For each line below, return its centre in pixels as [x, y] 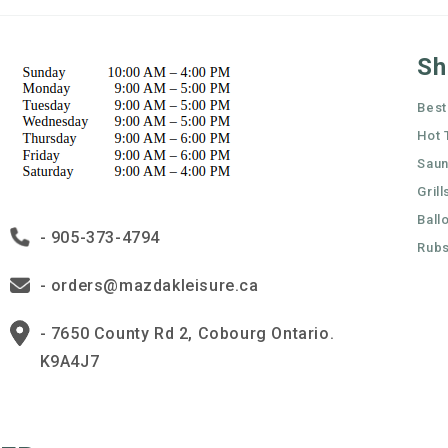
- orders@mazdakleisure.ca [149, 285]
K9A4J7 [69, 361]
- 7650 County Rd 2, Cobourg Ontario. [187, 333]
